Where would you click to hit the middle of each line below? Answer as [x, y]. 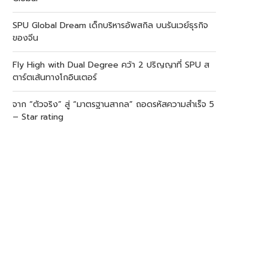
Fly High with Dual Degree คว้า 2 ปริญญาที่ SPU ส [111, 65]
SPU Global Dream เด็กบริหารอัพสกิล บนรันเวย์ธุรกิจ [110, 25]
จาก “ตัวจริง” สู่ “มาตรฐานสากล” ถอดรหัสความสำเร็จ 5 [113, 104]
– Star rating [38, 117]
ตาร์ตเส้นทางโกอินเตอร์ [55, 77]
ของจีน [25, 38]
